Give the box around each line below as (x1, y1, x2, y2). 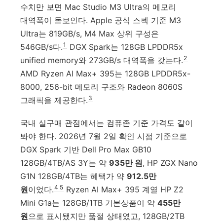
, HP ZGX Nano (143, 157, 198, 168)
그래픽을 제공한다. (20, 95, 88, 106)
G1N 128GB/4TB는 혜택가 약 (20, 171, 127, 181)
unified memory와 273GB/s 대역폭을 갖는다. (20, 55, 184, 66)
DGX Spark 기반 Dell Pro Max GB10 (20, 144, 152, 154)
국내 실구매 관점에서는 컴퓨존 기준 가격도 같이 (20, 117, 193, 128)
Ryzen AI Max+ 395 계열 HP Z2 (64, 184, 184, 194)
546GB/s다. (20, 42, 63, 52)
